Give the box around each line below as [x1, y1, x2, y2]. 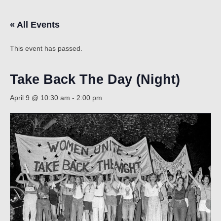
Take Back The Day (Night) [10, 72, 180, 87]
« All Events [10, 20, 60, 30]
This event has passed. [10, 44, 82, 52]
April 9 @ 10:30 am [10, 94, 70, 102]
